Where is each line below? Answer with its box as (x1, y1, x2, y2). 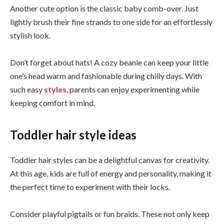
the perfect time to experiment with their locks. (10, 181, 170, 191)
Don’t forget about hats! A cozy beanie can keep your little (10, 57, 208, 67)
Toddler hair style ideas (10, 127, 136, 142)
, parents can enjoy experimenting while (66, 84, 199, 94)
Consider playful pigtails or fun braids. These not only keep (10, 208, 209, 218)
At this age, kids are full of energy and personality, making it (10, 168, 211, 178)
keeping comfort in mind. (10, 98, 95, 108)
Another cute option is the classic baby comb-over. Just (10, 3, 198, 13)
